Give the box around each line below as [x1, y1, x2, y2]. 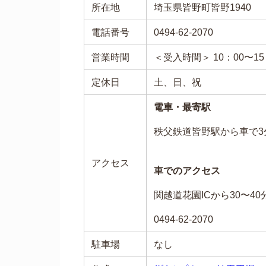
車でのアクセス [153, 165, 220, 175]
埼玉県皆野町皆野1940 [153, 2, 251, 12]
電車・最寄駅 [153, 102, 211, 112]
